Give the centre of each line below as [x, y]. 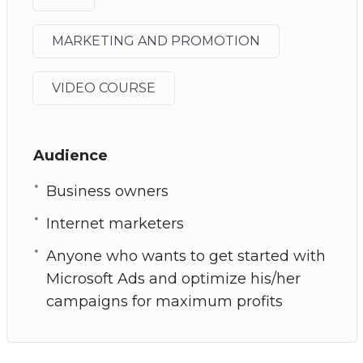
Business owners [107, 191]
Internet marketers [115, 223]
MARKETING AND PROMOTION [156, 41]
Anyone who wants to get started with [186, 256]
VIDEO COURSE [103, 88]
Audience [70, 155]
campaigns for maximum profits [164, 301]
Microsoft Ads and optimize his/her [173, 278]
